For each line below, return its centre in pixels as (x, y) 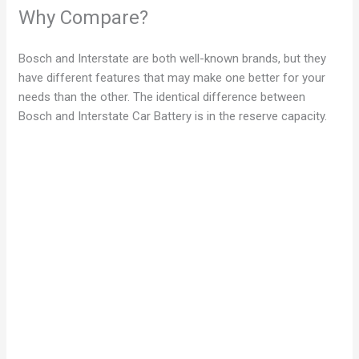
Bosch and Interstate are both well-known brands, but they (173, 59)
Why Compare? (84, 18)
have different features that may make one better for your (172, 78)
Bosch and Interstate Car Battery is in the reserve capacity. (173, 117)
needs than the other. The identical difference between (162, 97)
